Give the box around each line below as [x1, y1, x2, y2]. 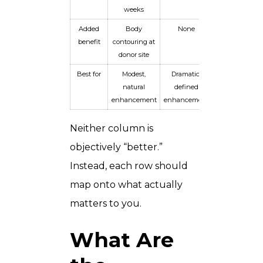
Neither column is [70, 122, 153, 134]
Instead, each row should [70, 160, 188, 171]
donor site [119, 50, 149, 59]
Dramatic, [171, 69, 201, 78]
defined [174, 82, 198, 91]
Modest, [122, 69, 146, 78]
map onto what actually [70, 178, 183, 190]
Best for [77, 69, 101, 78]
